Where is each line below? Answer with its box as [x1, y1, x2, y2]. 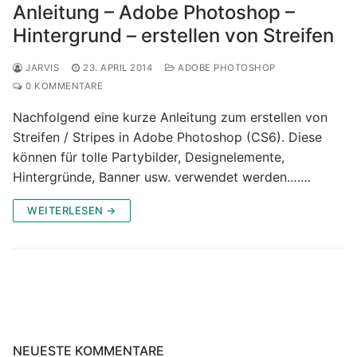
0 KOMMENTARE [22, 80, 103, 92]
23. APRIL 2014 [83, 61, 152, 73]
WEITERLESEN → [27, 203, 116, 217]
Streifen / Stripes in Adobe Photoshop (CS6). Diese [13, 128, 322, 145]
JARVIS [22, 61, 59, 73]
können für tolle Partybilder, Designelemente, [13, 148, 284, 165]
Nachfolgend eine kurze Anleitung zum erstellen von [13, 108, 328, 125]
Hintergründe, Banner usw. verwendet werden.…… [13, 168, 311, 185]
